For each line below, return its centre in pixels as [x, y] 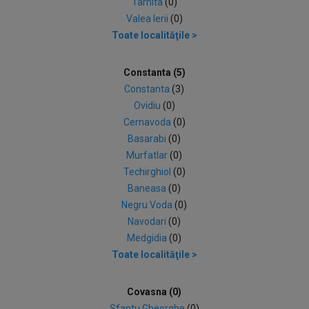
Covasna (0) [154, 292]
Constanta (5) [154, 72]
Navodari [148, 221]
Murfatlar [148, 155]
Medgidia [148, 238]
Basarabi [148, 139]
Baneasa [148, 188]
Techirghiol [148, 172]
